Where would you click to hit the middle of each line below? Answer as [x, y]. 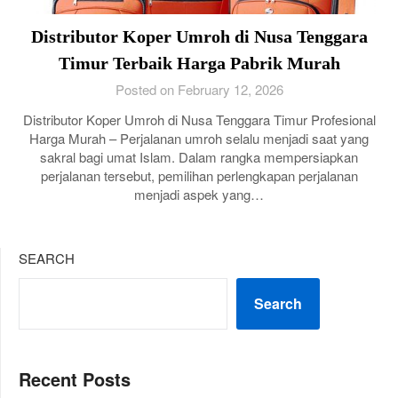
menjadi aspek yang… [199, 194]
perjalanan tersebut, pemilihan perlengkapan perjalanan [199, 175]
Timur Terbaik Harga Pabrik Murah [199, 63]
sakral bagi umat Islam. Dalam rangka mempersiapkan [199, 157]
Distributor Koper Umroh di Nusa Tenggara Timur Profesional [199, 119]
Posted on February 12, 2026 [199, 89]
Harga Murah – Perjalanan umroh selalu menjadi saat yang [199, 138]
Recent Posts [75, 379]
